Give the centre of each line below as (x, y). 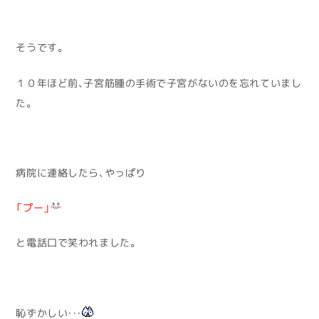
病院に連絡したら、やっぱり (81, 173)
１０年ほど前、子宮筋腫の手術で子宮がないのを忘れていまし (159, 83)
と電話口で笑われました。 (77, 243)
